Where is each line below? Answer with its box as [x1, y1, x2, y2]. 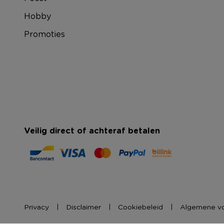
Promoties [24, 28, 65, 39]
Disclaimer [66, 202, 101, 211]
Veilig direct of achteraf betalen [24, 125, 160, 136]
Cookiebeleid [118, 202, 163, 211]
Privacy [24, 202, 49, 211]
